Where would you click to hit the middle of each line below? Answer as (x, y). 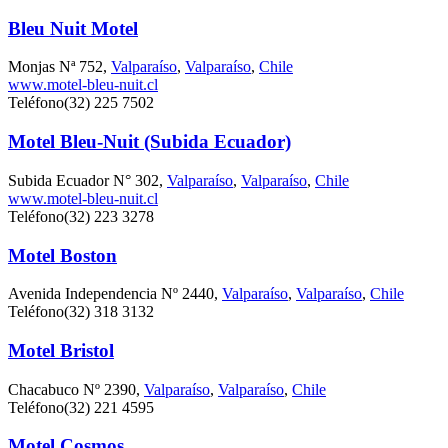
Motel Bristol (61, 350)
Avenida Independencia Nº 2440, (115, 294)
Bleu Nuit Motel (73, 28)
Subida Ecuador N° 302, (87, 180)
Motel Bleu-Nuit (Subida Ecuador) (149, 142)
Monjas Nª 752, (59, 67)
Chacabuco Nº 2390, (76, 389)
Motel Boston (62, 255)
